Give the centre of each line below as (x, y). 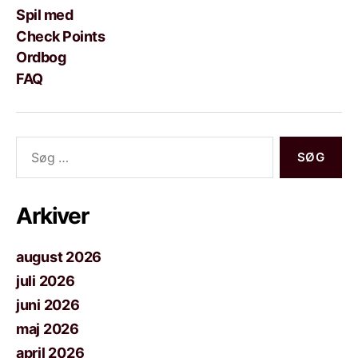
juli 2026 (46, 280)
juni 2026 (48, 304)
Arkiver (52, 215)
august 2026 (59, 257)
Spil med (45, 15)
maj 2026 (48, 328)
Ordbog (41, 57)
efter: (27, 161)
